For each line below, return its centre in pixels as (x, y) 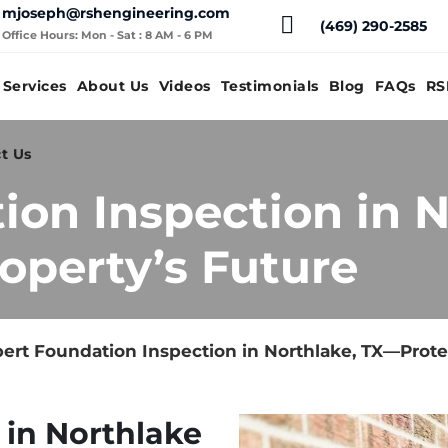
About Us (112, 86)
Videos (184, 86)
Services (34, 86)
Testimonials (269, 86)
